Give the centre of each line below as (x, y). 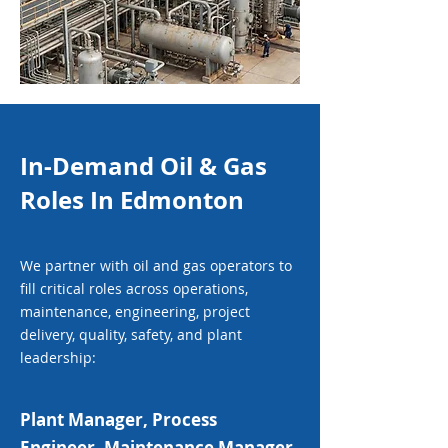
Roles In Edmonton (132, 200)
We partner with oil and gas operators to (156, 265)
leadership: (58, 357)
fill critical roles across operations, (134, 288)
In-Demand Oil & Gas (143, 166)
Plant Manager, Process (118, 419)
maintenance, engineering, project (135, 311)
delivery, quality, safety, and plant (131, 334)
